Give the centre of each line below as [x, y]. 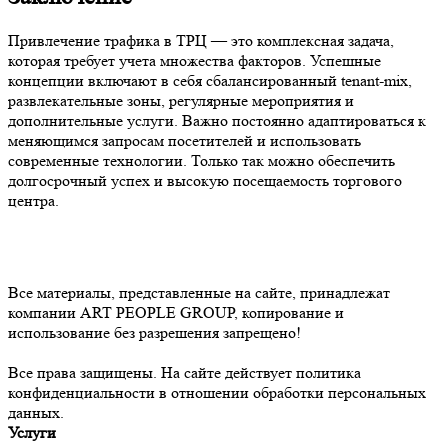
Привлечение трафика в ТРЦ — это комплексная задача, [201, 40]
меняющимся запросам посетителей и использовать [184, 140]
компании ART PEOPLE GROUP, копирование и [176, 312]
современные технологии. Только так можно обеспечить [201, 160]
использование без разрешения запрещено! [154, 332]
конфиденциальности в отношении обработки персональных [217, 392]
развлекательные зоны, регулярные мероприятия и [181, 100]
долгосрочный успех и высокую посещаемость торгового [205, 180]
